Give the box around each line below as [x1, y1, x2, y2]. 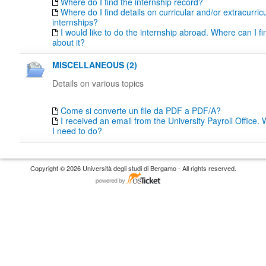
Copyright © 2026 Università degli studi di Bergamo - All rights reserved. [30, 163, 236, 173]
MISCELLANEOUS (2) [52, 59, 137, 71]
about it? [52, 36, 85, 48]
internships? [52, 16, 98, 28]
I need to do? [52, 125, 102, 137]
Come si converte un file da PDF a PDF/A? [61, 104, 221, 116]
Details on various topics [52, 77, 144, 89]
